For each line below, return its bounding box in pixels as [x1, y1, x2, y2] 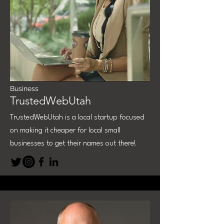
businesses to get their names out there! [10, 140, 136, 147]
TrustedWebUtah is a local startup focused [10, 114, 144, 121]
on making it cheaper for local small [10, 127, 120, 134]
